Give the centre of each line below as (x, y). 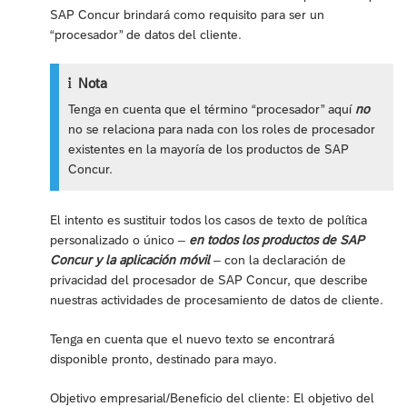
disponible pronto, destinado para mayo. (164, 358)
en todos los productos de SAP (277, 239)
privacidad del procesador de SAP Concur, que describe (209, 279)
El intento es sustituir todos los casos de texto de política (208, 219)
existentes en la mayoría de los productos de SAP (209, 149)
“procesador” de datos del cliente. (146, 35)
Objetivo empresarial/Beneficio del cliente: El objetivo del (212, 397)
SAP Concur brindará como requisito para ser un (187, 15)
